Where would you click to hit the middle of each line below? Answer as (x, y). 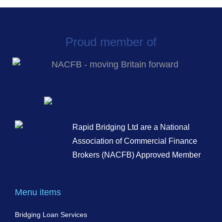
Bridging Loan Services (51, 214)
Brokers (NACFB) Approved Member (137, 155)
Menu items (38, 192)
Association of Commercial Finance (135, 141)
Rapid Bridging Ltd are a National (131, 127)
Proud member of (111, 42)
